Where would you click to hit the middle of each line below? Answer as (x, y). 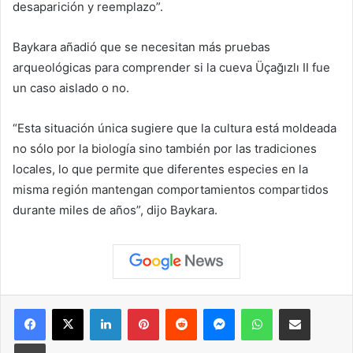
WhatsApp (297, 308)
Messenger (262, 308)
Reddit (212, 308)
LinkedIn (141, 308)
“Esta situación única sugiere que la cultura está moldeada (175, 128)
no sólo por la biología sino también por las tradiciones (165, 149)
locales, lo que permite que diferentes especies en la (160, 169)
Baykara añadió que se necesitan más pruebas (141, 47)
